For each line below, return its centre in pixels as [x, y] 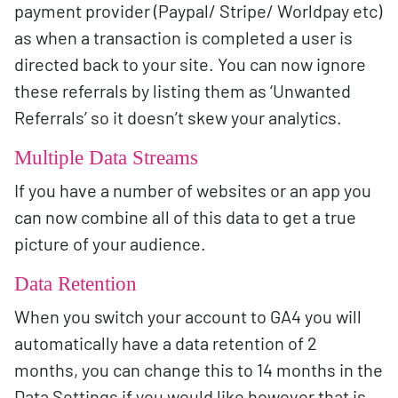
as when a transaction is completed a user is [183, 37]
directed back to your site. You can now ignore [190, 64]
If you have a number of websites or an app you [193, 190]
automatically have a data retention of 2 [166, 342]
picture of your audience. [110, 243]
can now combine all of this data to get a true [185, 216]
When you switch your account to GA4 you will [188, 316]
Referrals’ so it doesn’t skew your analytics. [178, 117]
